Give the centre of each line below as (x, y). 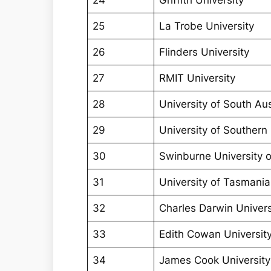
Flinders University (204, 52)
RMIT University (198, 78)
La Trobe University (207, 26)
